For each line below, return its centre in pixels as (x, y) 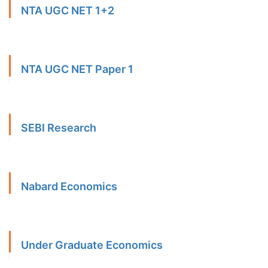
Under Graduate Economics (92, 245)
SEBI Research (59, 128)
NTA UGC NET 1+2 (68, 11)
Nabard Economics (69, 187)
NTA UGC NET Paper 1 (77, 69)
